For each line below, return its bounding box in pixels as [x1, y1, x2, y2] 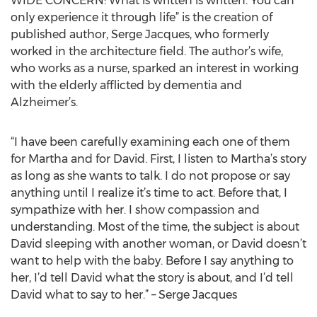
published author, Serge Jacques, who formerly [11, 28, 269, 41]
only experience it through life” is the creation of [11, 11, 272, 24]
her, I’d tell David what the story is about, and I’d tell [11, 271, 294, 284]
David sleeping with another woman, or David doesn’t [11, 237, 306, 250]
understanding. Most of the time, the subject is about [11, 220, 299, 234]
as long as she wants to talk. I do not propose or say [11, 169, 290, 183]
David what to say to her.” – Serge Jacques [11, 288, 237, 301]
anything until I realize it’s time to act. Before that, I [11, 186, 287, 200]
